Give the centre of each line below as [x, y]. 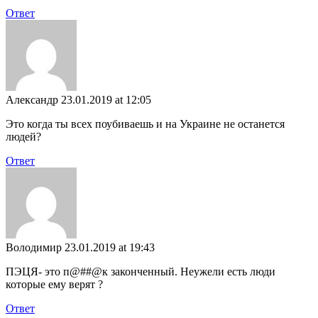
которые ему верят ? [54, 284]
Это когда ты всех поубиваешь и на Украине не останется [145, 124]
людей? [23, 136]
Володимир [34, 247]
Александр [32, 99]
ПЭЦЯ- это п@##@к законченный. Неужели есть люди [141, 271]
